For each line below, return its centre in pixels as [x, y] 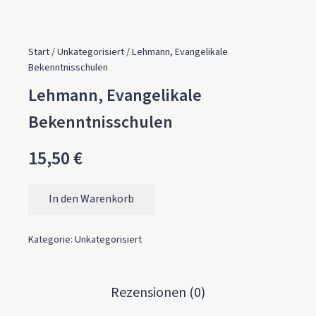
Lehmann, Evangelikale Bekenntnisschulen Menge [149, 207]
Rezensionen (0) [158, 293]
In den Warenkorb [91, 199]
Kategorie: [51, 240]
